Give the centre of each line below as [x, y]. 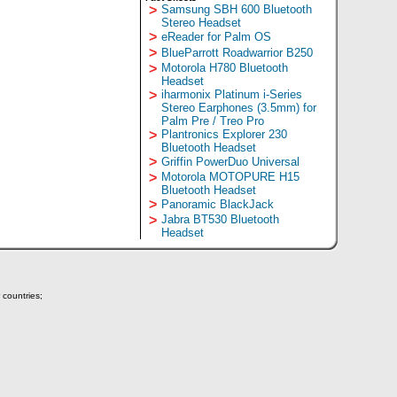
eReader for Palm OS [216, 37]
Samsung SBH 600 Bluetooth [236, 9]
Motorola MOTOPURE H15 [230, 177]
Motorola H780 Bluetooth [224, 68]
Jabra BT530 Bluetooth [220, 219]
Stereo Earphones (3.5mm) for [238, 108]
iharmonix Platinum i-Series [231, 94]
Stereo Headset [201, 23]
